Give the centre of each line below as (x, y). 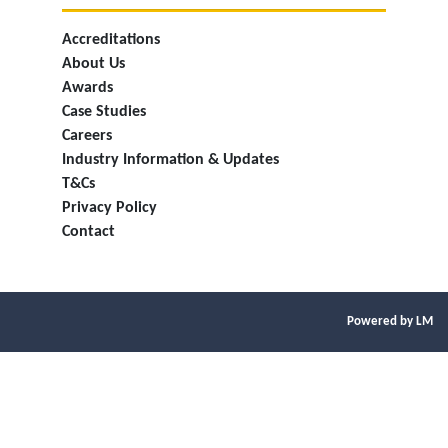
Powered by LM (390, 321)
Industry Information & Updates (170, 160)
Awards (87, 88)
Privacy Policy (109, 208)
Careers (87, 136)
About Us (93, 64)
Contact (88, 232)
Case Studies (104, 112)
